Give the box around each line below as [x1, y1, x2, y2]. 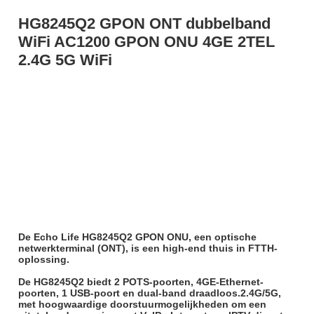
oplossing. [18, 254, 69, 266]
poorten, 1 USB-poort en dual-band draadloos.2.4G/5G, [18, 287, 281, 299]
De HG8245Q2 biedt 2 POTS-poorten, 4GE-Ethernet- [18, 276, 264, 288]
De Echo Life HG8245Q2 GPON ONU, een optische [18, 231, 257, 243]
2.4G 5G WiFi [18, 51, 112, 69]
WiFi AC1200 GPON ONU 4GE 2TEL [18, 33, 275, 51]
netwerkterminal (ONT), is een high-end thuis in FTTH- [18, 243, 278, 254]
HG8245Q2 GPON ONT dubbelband [18, 15, 271, 33]
